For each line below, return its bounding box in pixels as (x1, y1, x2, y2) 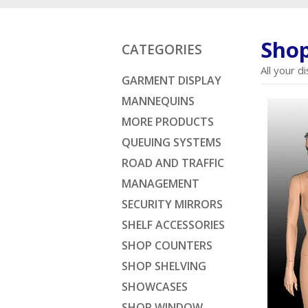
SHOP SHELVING (122, 258, 206, 274)
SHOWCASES (122, 279, 188, 294)
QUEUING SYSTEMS (122, 135, 221, 150)
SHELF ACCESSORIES (122, 217, 225, 232)
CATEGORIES (122, 41, 202, 58)
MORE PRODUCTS (122, 114, 214, 129)
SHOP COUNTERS (122, 238, 212, 253)
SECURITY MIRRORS (122, 197, 223, 212)
